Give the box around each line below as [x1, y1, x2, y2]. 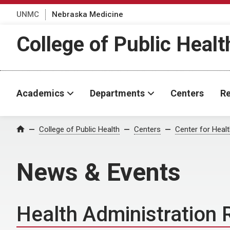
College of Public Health [39, 125, 120, 134]
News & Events [16, 158, 181, 187]
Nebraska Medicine [52, 9, 123, 19]
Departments [90, 88, 145, 99]
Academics [16, 88, 64, 99]
